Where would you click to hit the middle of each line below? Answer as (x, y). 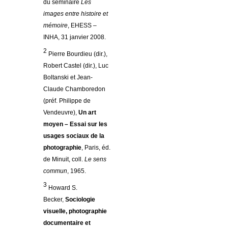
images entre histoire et (76, 14)
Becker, (54, 200)
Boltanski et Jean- (68, 78)
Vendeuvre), (61, 113)
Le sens (95, 160)
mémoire (55, 26)
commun (55, 171)
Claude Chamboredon (74, 89)
